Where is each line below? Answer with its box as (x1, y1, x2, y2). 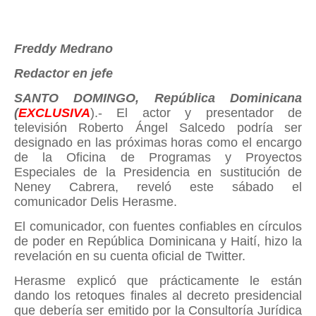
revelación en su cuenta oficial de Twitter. (14, 248, 245, 263)
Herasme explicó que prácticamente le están (14, 273, 302, 288)
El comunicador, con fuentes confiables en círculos (14, 219, 302, 233)
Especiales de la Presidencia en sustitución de (14, 164, 302, 179)
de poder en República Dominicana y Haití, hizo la (14, 233, 302, 248)
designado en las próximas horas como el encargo (14, 135, 302, 150)
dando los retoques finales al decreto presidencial (14, 288, 302, 303)
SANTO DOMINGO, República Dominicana (14, 90, 302, 105)
